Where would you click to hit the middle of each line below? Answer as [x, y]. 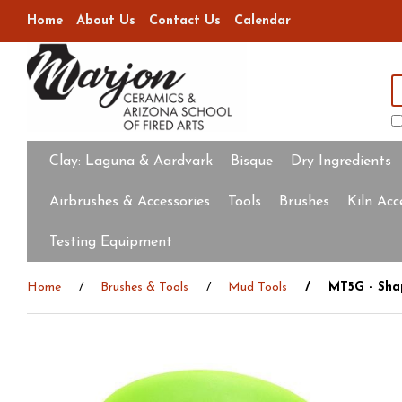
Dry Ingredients [341, 162]
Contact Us [185, 21]
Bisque [252, 162]
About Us [106, 21]
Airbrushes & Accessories [130, 202]
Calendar [262, 21]
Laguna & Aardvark [149, 162]
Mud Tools [258, 288]
